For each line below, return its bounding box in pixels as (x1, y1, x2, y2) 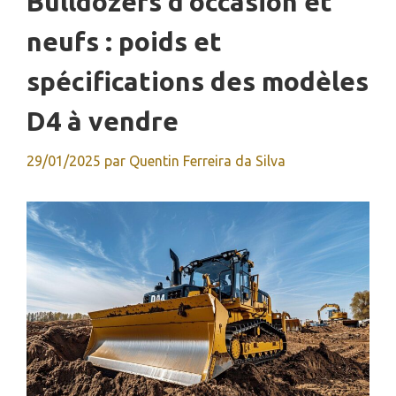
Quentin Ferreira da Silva (129, 152, 286, 169)
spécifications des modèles (27, 65, 369, 96)
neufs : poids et (27, 26, 222, 57)
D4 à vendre (27, 105, 179, 136)
